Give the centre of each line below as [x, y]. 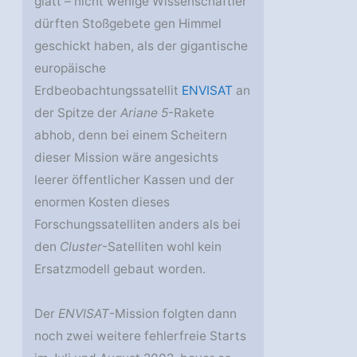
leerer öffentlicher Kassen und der [135, 180]
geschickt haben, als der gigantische [141, 46]
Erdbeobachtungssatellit [108, 91]
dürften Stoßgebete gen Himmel [128, 24]
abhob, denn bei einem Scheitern [131, 135]
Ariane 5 [145, 113]
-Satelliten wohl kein [162, 247]
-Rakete [192, 113]
